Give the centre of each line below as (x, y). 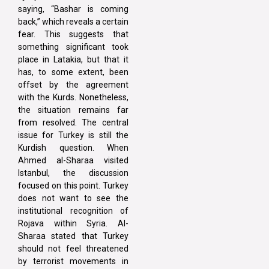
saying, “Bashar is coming (73, 9)
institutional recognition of (73, 211)
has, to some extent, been (73, 72)
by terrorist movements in (73, 261)
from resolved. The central (73, 123)
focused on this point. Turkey (73, 186)
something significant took (73, 47)
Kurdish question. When (73, 148)
